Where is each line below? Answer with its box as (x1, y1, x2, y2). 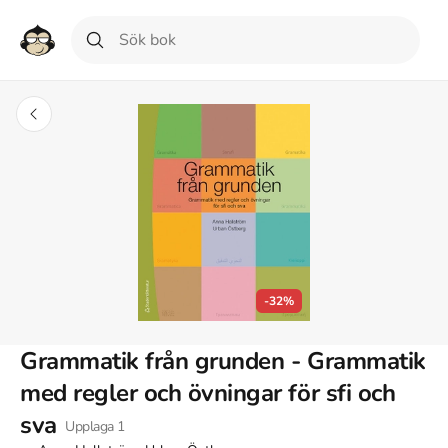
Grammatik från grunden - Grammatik (20, 345, 426, 378)
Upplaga (61, 417, 118, 437)
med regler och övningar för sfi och (20, 377, 396, 410)
